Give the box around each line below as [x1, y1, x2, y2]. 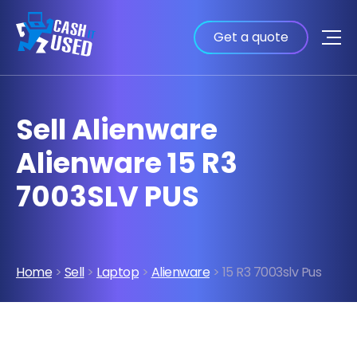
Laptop [96, 262, 139, 281]
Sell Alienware [16, 110, 218, 150]
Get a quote [214, 28, 288, 46]
